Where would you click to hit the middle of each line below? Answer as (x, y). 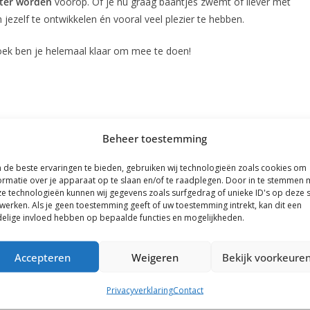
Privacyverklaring (139, 290)
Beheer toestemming (155, 138)
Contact (188, 290)
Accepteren (43, 257)
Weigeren (155, 257)
